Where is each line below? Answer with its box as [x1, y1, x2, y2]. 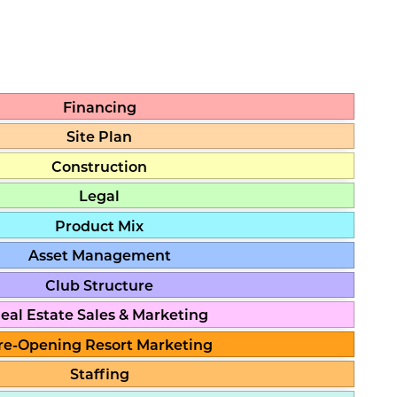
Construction [51, 156, 147, 175]
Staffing [69, 364, 129, 384]
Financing [62, 97, 136, 116]
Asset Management [27, 245, 171, 265]
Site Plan [66, 127, 132, 146]
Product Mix [55, 215, 144, 235]
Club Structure [45, 275, 153, 294]
